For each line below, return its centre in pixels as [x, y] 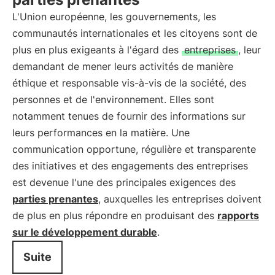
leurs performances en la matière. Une [101, 133]
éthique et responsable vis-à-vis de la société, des [129, 83]
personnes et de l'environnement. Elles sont [113, 99]
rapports [238, 215]
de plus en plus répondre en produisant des [115, 215]
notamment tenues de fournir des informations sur [129, 116]
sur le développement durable [85, 232]
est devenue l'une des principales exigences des [124, 182]
